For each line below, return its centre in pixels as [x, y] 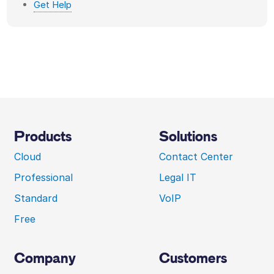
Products [43, 137]
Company [45, 258]
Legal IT [178, 178]
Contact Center [196, 157]
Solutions [188, 137]
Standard [36, 198]
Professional [44, 178]
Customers [193, 258]
